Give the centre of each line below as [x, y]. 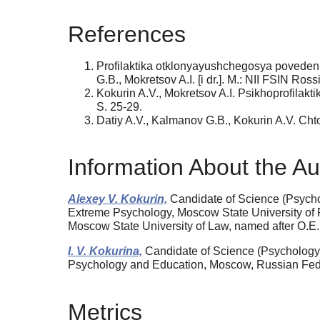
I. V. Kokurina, [105, 251]
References [127, 34]
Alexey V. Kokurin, [117, 199]
